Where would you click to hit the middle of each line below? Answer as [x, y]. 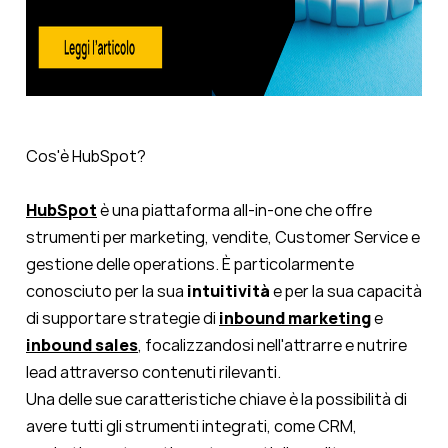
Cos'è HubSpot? [86, 156]
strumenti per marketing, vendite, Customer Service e [223, 237]
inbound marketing [295, 318]
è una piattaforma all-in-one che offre [234, 210]
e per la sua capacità [346, 291]
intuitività [228, 291]
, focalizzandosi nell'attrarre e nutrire [272, 345]
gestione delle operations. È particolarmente [190, 264]
